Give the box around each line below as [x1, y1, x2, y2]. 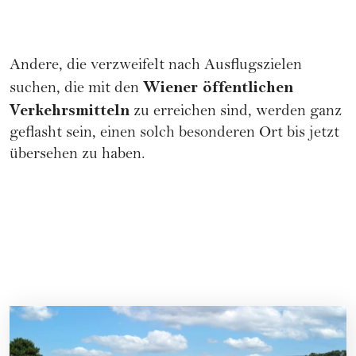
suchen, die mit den [10, 80, 143, 98]
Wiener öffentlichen [143, 77, 293, 97]
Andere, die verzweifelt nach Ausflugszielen [10, 57, 302, 75]
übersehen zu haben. [10, 146, 145, 164]
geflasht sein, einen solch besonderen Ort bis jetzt [10, 125, 339, 142]
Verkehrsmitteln [10, 100, 130, 120]
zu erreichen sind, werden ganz [130, 103, 342, 121]
